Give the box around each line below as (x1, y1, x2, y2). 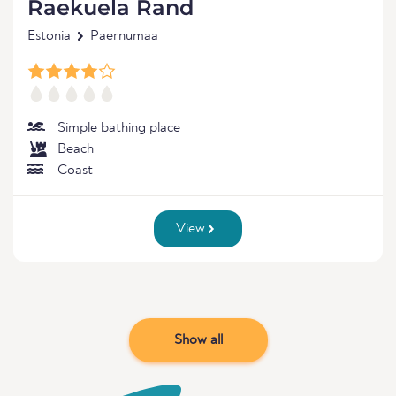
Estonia (27, 29, 71, 43)
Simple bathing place (57, 121, 180, 135)
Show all (173, 333, 223, 347)
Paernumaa (90, 29, 158, 43)
